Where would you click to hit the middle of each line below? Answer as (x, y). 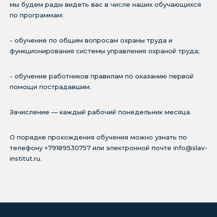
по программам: (37, 15)
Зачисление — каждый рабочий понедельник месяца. (101, 112)
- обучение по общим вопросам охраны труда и (91, 40)
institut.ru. (26, 158)
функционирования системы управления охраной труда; (105, 51)
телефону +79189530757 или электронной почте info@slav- (108, 148)
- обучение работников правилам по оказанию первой (102, 76)
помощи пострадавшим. (50, 87)
